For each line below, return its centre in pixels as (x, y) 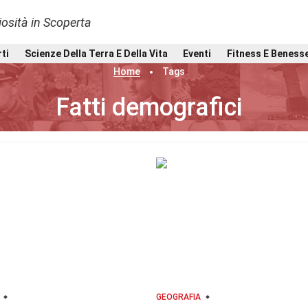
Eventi (197, 53)
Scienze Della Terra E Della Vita (96, 53)
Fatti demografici (149, 107)
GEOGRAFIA (178, 297)
